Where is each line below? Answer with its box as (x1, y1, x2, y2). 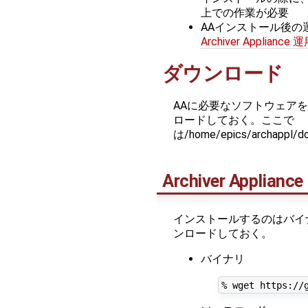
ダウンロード (162, 61, 283, 85)
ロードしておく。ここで (173, 113, 294, 126)
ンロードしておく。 (173, 226, 272, 240)
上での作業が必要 (201, 5, 289, 19)
